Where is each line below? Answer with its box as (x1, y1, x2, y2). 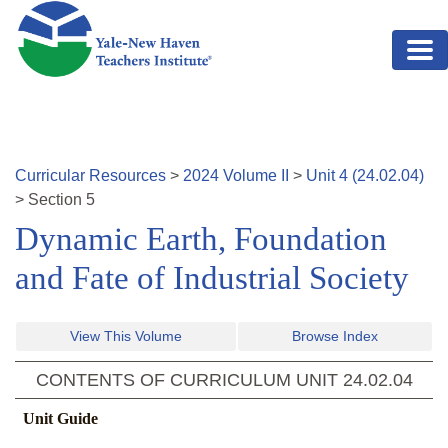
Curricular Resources (15, 167, 166, 185)
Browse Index (292, 328, 378, 345)
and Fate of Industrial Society (15, 260, 409, 297)
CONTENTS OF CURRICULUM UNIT (35, 370, 343, 391)
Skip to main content (15, 3, 159, 20)
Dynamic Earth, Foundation (15, 221, 387, 258)
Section (28, 191, 86, 209)
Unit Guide (23, 410, 98, 428)
